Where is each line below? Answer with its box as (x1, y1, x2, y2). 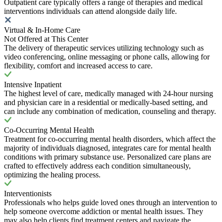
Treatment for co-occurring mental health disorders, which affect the (4, 134, 216, 143)
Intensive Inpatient (4, 80, 61, 89)
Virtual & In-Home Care (4, 25, 80, 34)
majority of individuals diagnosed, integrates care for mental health (4, 143, 211, 152)
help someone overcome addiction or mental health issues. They (4, 207, 203, 216)
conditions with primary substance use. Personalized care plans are (4, 152, 211, 161)
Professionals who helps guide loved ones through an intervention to (4, 198, 217, 207)
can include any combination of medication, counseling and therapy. (4, 107, 216, 115)
